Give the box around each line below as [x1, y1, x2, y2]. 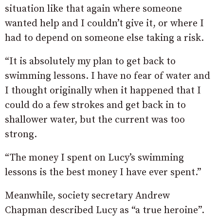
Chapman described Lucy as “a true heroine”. [5, 204, 204, 217]
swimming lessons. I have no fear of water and [5, 70, 210, 82]
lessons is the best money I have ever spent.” [5, 166, 201, 179]
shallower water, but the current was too [5, 113, 185, 126]
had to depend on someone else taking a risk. [5, 32, 204, 44]
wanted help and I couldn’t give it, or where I [5, 17, 204, 30]
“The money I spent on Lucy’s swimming [5, 151, 184, 164]
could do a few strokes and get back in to [5, 99, 186, 111]
